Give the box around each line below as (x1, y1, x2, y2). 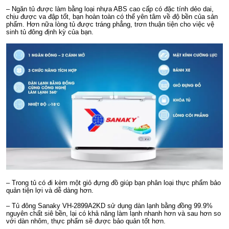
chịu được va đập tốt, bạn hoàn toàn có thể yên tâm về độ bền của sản (6, 12, 218, 20)
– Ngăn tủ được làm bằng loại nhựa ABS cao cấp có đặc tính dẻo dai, (6, 5, 214, 13)
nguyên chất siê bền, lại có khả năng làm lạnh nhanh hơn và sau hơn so (6, 210, 221, 218)
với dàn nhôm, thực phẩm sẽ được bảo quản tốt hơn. (6, 217, 166, 225)
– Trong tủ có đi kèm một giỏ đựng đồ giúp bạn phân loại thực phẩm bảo (6, 179, 221, 187)
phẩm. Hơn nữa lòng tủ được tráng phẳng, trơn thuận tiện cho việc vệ (6, 20, 214, 28)
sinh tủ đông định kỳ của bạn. (6, 28, 94, 36)
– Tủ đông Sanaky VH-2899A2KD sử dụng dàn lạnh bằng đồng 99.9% (6, 202, 213, 210)
